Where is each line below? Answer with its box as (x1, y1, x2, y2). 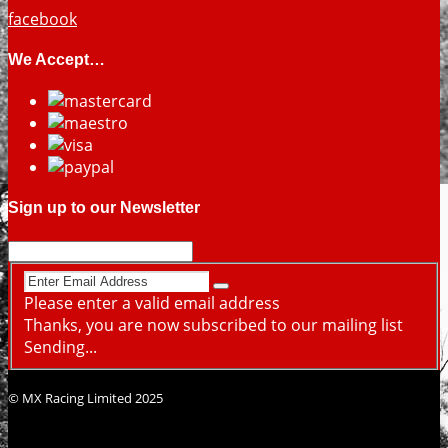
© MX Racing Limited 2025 (8, 389, 163, 408)
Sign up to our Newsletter (8, 199, 200, 217)
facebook (8, 7, 77, 30)
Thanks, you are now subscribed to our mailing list (24, 314, 403, 337)
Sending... (24, 336, 97, 359)
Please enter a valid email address (24, 292, 280, 315)
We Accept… (8, 50, 105, 68)
